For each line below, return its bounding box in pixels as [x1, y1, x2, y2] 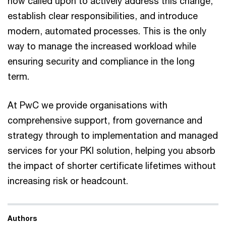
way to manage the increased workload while [8, 40, 196, 52]
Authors [8, 214, 37, 223]
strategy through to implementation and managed [8, 130, 218, 141]
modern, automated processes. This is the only [8, 25, 206, 37]
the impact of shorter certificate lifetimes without [8, 160, 216, 172]
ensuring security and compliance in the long [8, 55, 195, 67]
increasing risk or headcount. [8, 175, 131, 187]
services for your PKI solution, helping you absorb [8, 145, 215, 156]
